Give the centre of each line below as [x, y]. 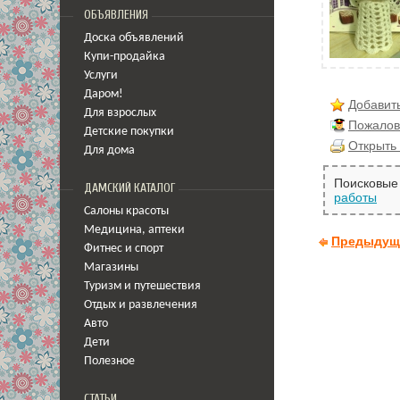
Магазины [111, 267]
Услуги [101, 75]
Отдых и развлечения [141, 305]
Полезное [109, 361]
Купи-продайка [125, 57]
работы [355, 198]
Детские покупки [129, 132]
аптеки [167, 230]
